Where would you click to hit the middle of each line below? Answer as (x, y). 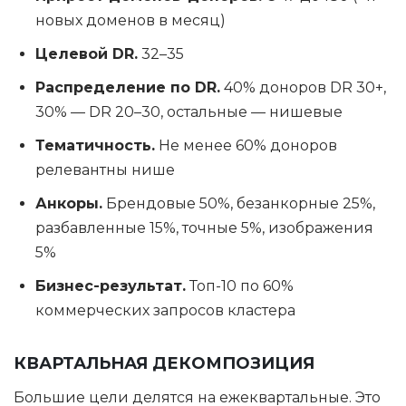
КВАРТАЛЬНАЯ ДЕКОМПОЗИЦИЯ (164, 363)
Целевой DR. (87, 54)
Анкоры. (69, 203)
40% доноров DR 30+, (303, 87)
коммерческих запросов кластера (165, 310)
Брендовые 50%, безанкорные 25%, (239, 203)
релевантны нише (105, 170)
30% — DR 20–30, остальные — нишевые (189, 112)
